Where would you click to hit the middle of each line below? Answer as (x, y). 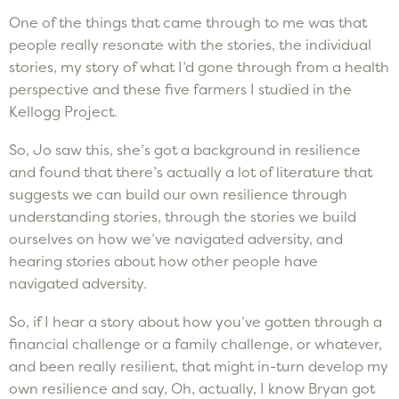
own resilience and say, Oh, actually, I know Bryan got (192, 388)
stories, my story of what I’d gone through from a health (199, 66)
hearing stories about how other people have (163, 261)
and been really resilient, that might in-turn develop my (199, 366)
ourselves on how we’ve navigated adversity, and (176, 238)
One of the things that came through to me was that (188, 22)
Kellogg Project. (63, 111)
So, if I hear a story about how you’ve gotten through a (195, 321)
